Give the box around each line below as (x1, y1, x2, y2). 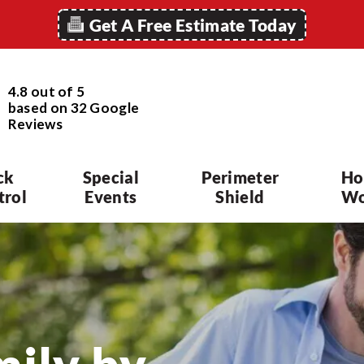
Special (82, 167, 139, 187)
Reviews (7, 115, 63, 132)
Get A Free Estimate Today (89, 14, 297, 35)
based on (7, 98, 71, 116)
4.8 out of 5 (7, 82, 85, 100)
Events (84, 187, 137, 206)
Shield (215, 187, 265, 206)
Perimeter (201, 167, 279, 187)
